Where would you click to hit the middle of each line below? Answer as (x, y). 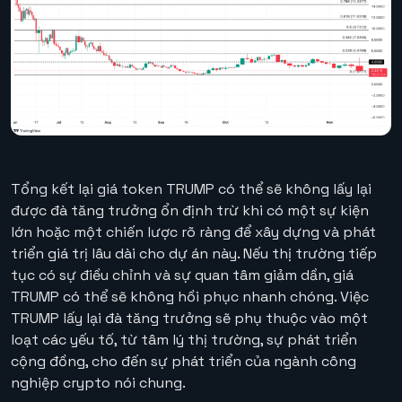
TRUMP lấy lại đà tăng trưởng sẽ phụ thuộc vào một (189, 319)
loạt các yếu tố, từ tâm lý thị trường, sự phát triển (184, 340)
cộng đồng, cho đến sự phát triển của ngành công (184, 362)
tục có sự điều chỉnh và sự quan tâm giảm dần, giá (182, 275)
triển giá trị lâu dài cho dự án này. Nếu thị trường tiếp (194, 254)
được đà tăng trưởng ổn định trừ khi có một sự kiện (190, 211)
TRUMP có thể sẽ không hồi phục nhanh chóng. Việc (190, 297)
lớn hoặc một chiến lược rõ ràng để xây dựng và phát (193, 232)
